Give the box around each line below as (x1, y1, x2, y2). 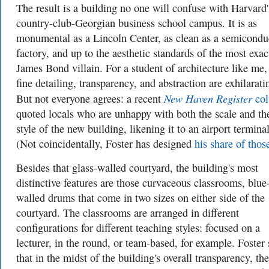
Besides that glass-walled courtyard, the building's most (16, 160, 258, 175)
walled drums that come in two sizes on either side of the (16, 190, 265, 205)
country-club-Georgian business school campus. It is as (16, 16, 257, 30)
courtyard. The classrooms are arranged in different (16, 205, 239, 220)
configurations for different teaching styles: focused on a (16, 220, 260, 235)
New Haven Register (164, 91, 252, 106)
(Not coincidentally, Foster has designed (16, 136, 195, 151)
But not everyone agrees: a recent (16, 91, 164, 106)
